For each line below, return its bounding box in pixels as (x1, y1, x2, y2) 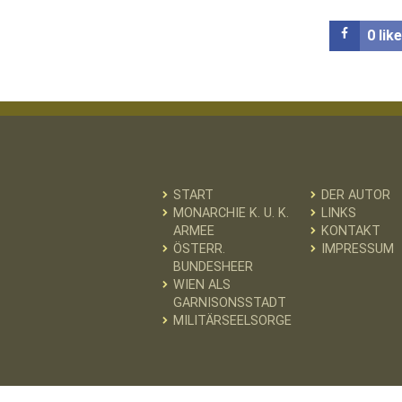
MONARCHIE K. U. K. (172, 205, 289, 221)
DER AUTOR (321, 187, 391, 203)
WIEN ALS (172, 276, 231, 293)
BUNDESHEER (172, 258, 253, 275)
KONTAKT (321, 223, 381, 239)
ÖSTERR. (172, 240, 225, 257)
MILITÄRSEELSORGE (172, 312, 292, 328)
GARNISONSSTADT (172, 294, 286, 310)
